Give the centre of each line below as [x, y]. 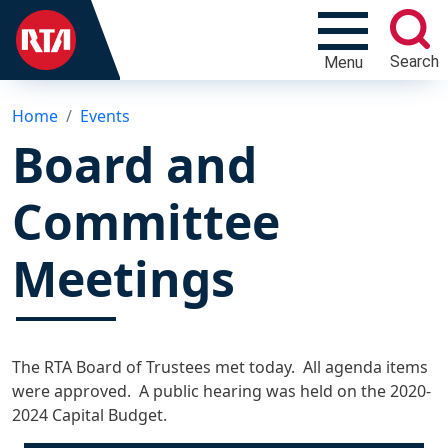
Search [414, 61]
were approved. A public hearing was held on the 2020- [221, 390]
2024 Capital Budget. [89, 414]
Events [105, 116]
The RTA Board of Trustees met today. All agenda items [220, 366]
